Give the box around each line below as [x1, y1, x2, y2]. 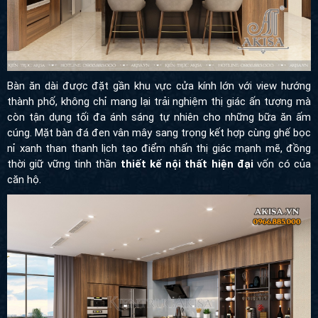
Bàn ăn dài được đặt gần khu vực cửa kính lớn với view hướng [7, 79, 311, 92]
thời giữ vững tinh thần [7, 157, 121, 170]
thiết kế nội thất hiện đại [120, 157, 254, 170]
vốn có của [253, 157, 312, 170]
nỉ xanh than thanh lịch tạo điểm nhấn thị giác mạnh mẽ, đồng [7, 141, 311, 155]
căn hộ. [7, 172, 41, 186]
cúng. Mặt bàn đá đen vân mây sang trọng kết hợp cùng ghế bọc [7, 126, 311, 139]
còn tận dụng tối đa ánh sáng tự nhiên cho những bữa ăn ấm [7, 110, 311, 124]
